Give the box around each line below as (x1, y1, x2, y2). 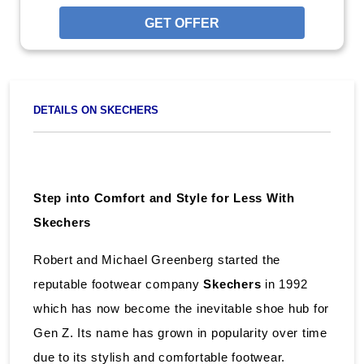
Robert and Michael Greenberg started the (33, 252, 280, 266)
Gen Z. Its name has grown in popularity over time (33, 325, 327, 340)
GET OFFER (144, 15, 219, 30)
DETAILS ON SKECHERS (33, 103, 158, 116)
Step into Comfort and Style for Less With (33, 190, 295, 205)
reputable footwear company (33, 276, 204, 291)
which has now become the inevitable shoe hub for (33, 301, 329, 315)
